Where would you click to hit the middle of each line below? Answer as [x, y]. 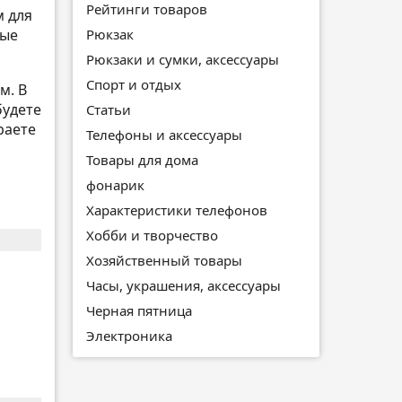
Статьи [109, 109]
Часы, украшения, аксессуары [184, 285]
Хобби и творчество [152, 235]
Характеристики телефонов [177, 210]
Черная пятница [139, 310]
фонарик [115, 184]
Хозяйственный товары [164, 260]
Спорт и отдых [134, 84]
